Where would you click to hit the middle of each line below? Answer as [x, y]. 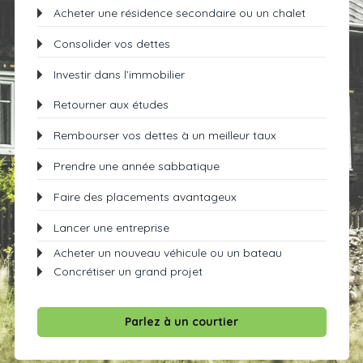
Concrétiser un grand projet [128, 271]
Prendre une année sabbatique [136, 166]
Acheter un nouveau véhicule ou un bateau [167, 253]
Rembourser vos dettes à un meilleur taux [164, 135]
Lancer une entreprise [111, 228]
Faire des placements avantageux [145, 197]
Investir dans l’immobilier [119, 75]
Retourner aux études [111, 105]
